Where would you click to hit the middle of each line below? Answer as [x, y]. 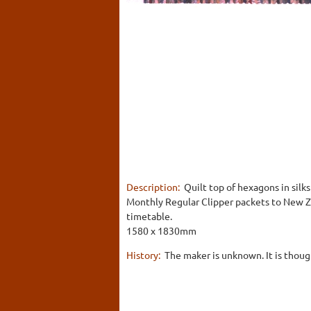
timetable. [149, 216]
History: [144, 254]
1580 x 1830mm [161, 230]
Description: [154, 186]
